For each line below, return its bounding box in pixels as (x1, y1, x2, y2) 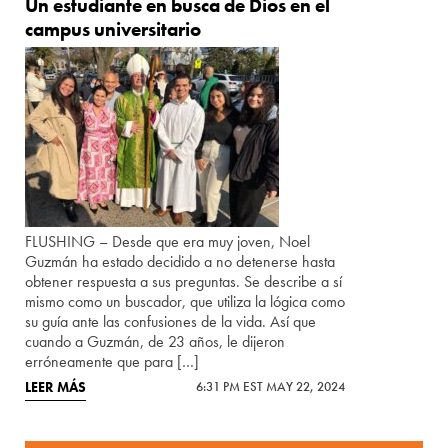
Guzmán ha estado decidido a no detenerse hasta (25, 251, 336, 273)
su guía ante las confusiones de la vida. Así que (25, 311, 317, 333)
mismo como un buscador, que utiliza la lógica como (25, 291, 346, 313)
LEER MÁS (25, 378, 87, 397)
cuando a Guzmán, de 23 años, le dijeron (25, 331, 286, 353)
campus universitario (25, 17, 202, 43)
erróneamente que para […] (25, 351, 200, 373)
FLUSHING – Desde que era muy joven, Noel (25, 231, 311, 253)
